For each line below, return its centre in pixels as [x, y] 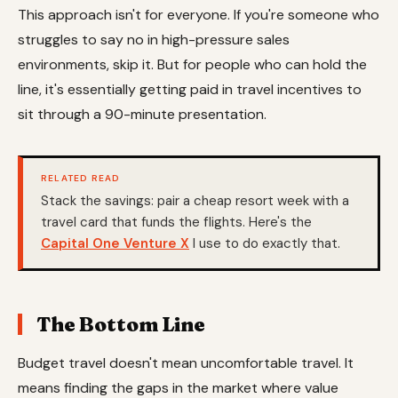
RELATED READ [81, 179]
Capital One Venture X [115, 244]
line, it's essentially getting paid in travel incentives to [190, 89]
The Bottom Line [121, 324]
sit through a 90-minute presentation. [142, 114]
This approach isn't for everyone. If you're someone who [199, 14]
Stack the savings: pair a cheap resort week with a [195, 201]
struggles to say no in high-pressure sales [154, 39]
